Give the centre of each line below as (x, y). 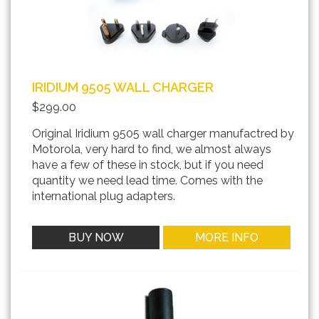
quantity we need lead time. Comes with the (147, 181)
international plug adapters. (104, 197)
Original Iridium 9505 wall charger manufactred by (163, 134)
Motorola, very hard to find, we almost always (152, 150)
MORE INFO (227, 238)
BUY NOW (96, 238)
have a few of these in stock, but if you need (148, 165)
